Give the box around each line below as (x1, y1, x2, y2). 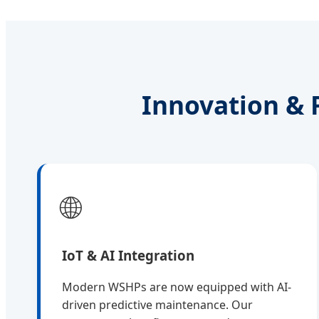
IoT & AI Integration (62, 246, 194, 264)
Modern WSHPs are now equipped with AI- (62, 279, 291, 296)
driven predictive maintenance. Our (62, 297, 253, 313)
